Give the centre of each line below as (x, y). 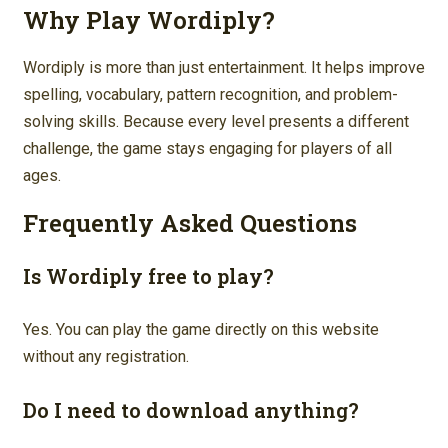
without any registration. (106, 356)
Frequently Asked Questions (190, 222)
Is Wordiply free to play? (148, 276)
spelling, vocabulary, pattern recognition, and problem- (210, 94)
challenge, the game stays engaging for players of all (207, 148)
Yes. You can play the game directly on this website (201, 329)
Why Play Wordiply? (149, 19)
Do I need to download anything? (191, 409)
